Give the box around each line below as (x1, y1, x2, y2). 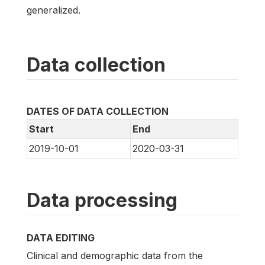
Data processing (27, 189, 177, 212)
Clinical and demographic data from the (27, 250, 203, 262)
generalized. (27, 4, 80, 17)
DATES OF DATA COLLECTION (27, 105, 169, 118)
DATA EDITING (27, 232, 95, 244)
